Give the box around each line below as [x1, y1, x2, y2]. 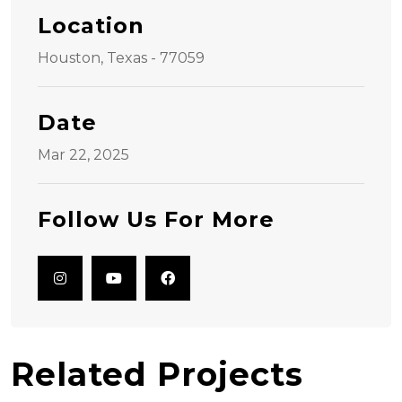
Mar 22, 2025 [38, 146, 129, 163]
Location [38, 13, 144, 39]
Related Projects [11, 354, 303, 394]
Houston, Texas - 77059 [38, 49, 205, 66]
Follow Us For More [38, 206, 275, 232]
